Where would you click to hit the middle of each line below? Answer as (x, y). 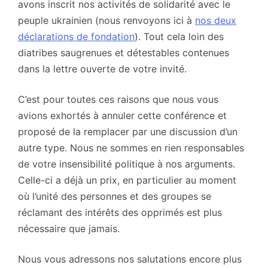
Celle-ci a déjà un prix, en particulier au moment (127, 180)
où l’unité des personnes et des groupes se (115, 196)
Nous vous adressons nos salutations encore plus (130, 259)
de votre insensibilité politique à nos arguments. (127, 164)
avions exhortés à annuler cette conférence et (122, 115)
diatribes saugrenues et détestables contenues (124, 52)
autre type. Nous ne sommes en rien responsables (131, 147)
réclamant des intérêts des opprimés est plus (120, 212)
